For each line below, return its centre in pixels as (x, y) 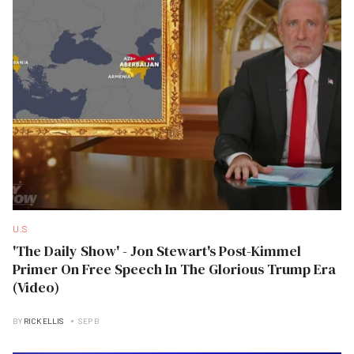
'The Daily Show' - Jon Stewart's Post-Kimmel (157, 251)
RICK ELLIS (44, 321)
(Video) (36, 288)
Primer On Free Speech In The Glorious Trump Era (174, 269)
